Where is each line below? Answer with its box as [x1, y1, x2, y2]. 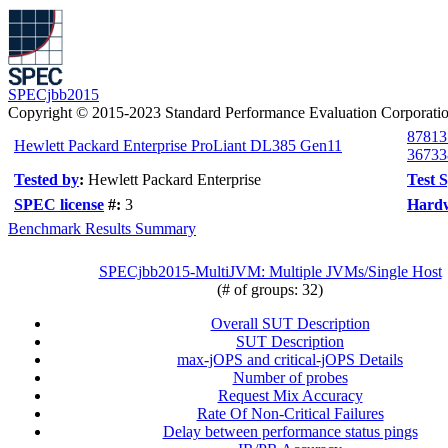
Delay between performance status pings [162, 423, 418, 440]
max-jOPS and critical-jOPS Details [177, 351, 403, 368]
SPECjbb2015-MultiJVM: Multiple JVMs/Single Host [98, 263, 442, 280]
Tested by [14, 171, 79, 188]
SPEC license [14, 196, 104, 213]
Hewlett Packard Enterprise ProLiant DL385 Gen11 [14, 137, 342, 154]
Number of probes [232, 369, 348, 386]
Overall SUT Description [210, 315, 370, 332]
